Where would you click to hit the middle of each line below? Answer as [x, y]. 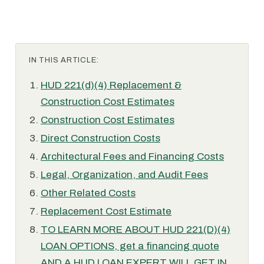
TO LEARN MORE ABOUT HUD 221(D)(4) [136, 230]
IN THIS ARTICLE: [64, 60]
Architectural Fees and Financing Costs [132, 156]
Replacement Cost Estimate [106, 211]
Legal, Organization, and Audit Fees [124, 175]
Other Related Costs [88, 193]
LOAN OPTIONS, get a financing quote [130, 246]
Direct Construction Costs [100, 138]
